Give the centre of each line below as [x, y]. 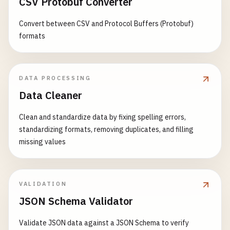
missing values [42, 142]
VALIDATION [43, 184]
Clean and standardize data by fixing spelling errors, [102, 117]
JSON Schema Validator [76, 201]
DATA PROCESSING [55, 78]
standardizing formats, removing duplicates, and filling [106, 129]
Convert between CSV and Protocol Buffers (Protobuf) [106, 24]
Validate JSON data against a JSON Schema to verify [104, 223]
